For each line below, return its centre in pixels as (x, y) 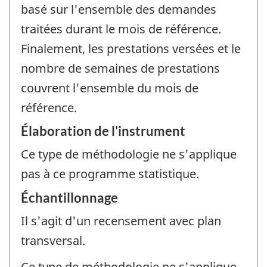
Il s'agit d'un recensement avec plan (121, 221)
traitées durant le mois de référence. (121, 29)
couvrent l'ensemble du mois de (110, 88)
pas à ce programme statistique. (110, 174)
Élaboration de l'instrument (103, 131)
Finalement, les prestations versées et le (131, 48)
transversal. (53, 240)
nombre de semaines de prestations (120, 68)
